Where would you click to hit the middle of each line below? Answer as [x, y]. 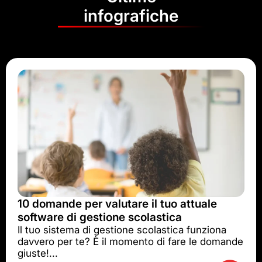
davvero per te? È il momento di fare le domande [130, 241]
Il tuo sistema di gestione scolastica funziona [122, 230]
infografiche [131, 16]
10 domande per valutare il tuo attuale [117, 204]
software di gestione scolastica [100, 217]
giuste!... [38, 253]
